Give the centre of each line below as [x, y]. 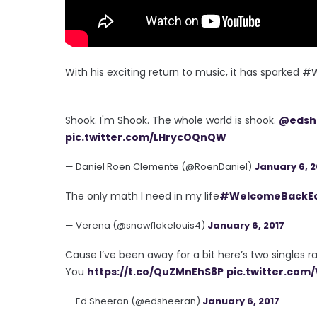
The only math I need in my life [142, 196]
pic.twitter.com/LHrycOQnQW [146, 138]
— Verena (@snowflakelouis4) [136, 226]
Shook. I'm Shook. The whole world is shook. [172, 121]
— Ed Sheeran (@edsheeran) [134, 301]
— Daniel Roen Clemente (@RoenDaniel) [160, 167]
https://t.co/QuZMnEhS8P [155, 272]
